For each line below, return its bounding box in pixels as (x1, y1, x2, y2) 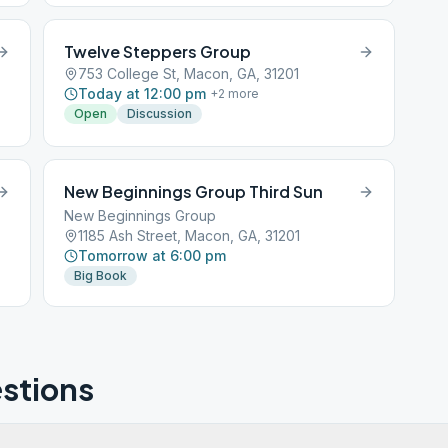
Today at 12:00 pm (78, 85, 207, 102)
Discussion (127, 106, 193, 121)
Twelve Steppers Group (64, 41, 252, 62)
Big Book (74, 268, 128, 283)
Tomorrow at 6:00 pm (78, 247, 227, 264)
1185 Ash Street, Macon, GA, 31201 (78, 227, 301, 244)
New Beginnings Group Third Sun (64, 181, 324, 202)
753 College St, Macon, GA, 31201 (78, 65, 300, 82)
